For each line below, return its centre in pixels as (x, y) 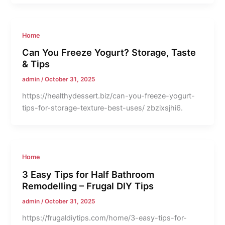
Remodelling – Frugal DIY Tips (88, 186)
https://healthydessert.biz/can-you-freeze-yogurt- (109, 96)
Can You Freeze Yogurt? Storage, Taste (109, 52)
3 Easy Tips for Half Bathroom (88, 174)
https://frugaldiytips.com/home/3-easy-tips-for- (105, 218)
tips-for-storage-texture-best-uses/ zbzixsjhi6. (103, 108)
